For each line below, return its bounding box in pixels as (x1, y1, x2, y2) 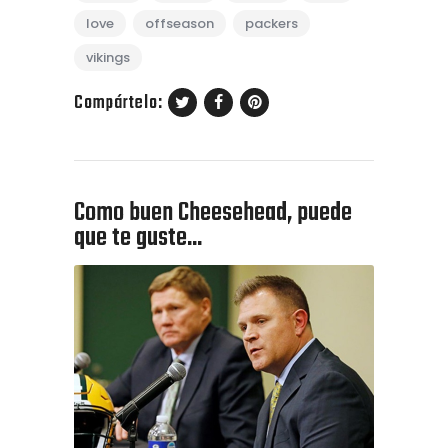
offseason (145, 14, 214, 34)
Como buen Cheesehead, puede (74, 193, 352, 234)
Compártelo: (74, 88, 163, 118)
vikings (86, 48, 130, 68)
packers (245, 14, 298, 34)
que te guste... (74, 218, 202, 259)
